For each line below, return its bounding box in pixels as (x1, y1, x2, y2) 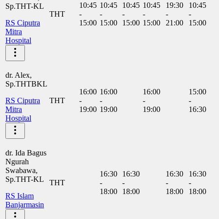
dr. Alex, (5, 70, 32, 79)
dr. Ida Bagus (5, 148, 46, 157)
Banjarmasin (5, 200, 44, 209)
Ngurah (5, 157, 29, 166)
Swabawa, (5, 166, 38, 175)
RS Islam (5, 191, 34, 200)
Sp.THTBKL (5, 79, 47, 88)
